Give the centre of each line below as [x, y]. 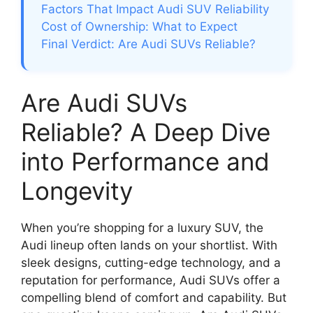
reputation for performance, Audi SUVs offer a [151, 281]
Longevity [77, 191]
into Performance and [145, 162]
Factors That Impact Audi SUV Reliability [155, 9]
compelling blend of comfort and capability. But [154, 298]
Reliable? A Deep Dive [146, 132]
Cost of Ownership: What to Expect [139, 27]
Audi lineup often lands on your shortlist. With [149, 246]
